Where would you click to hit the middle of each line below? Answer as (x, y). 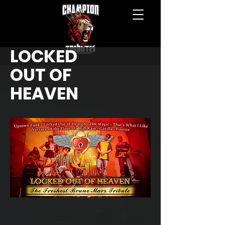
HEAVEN (44, 93)
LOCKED (44, 56)
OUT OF (41, 75)
